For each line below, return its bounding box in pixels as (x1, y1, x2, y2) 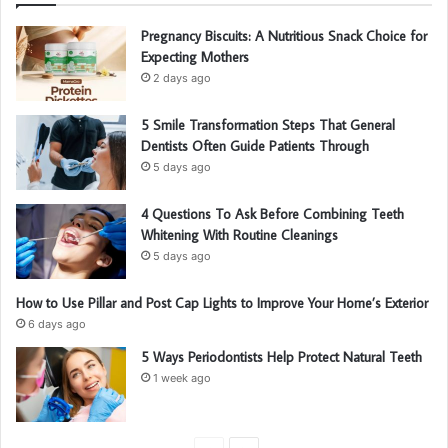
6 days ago (28, 316, 86, 331)
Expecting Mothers (141, 47, 249, 66)
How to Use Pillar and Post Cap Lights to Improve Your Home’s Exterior (16, 293, 428, 312)
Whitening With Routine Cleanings (141, 225, 338, 244)
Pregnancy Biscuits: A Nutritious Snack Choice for (141, 26, 427, 45)
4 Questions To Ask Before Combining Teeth (141, 204, 404, 223)
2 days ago (153, 70, 211, 85)
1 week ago (153, 370, 211, 385)
